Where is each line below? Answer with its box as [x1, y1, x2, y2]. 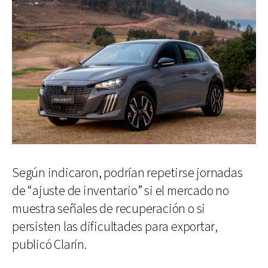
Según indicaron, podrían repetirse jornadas [12, 164, 243, 182]
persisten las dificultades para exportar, [12, 218, 218, 236]
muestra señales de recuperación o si [12, 200, 206, 218]
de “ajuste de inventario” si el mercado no [12, 182, 229, 200]
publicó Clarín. [12, 236, 87, 254]
